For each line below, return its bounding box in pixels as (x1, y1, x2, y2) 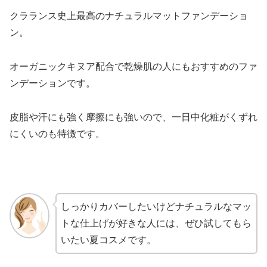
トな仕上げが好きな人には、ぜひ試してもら (60, 218, 252, 229)
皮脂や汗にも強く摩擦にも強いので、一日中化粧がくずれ (10, 111, 257, 122)
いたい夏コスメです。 (60, 235, 156, 246)
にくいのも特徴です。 (10, 128, 105, 139)
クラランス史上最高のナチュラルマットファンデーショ (10, 11, 248, 21)
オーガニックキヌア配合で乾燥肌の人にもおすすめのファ (10, 61, 257, 72)
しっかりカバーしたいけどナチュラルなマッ (60, 201, 252, 212)
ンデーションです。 (10, 77, 95, 88)
